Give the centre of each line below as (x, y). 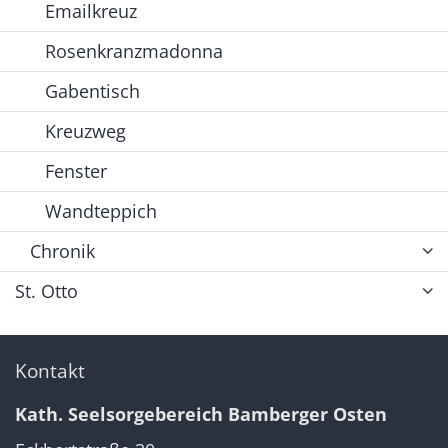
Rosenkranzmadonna (134, 50)
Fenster (76, 170)
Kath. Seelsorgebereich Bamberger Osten (201, 413)
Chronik (62, 250)
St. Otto (46, 290)
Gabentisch (92, 90)
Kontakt (50, 370)
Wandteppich (101, 210)
